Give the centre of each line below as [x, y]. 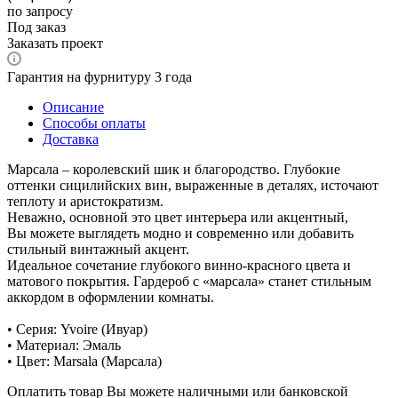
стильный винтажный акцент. [98, 249]
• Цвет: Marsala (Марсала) [84, 361]
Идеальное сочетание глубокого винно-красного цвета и [179, 265]
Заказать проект [55, 43]
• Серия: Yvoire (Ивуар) [77, 329]
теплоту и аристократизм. [85, 201]
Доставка [71, 139]
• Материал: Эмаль [64, 345]
